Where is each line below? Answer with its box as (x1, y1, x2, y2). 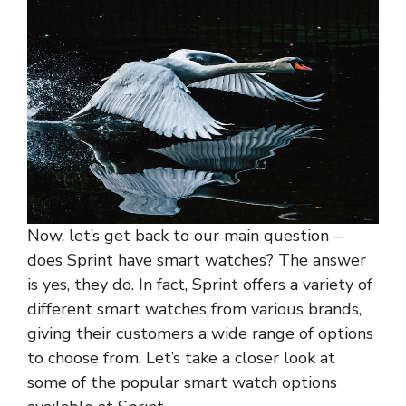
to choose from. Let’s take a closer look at (27, 346, 335, 369)
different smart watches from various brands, (27, 297, 362, 320)
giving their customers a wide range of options (27, 322, 373, 344)
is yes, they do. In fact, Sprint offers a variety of (27, 273, 372, 295)
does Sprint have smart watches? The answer (27, 248, 366, 271)
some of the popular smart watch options (27, 371, 337, 393)
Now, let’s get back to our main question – (27, 224, 342, 246)
